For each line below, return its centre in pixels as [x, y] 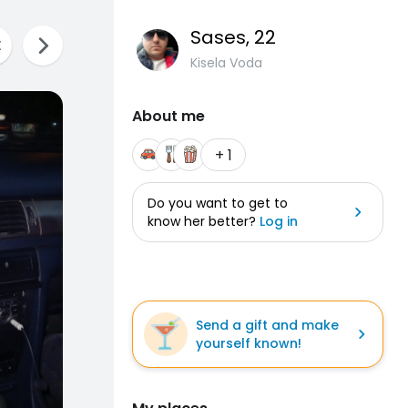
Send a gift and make [267, 325]
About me [168, 116]
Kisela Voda [226, 63]
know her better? [204, 221]
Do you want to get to [218, 203]
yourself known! [249, 343]
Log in [279, 221]
